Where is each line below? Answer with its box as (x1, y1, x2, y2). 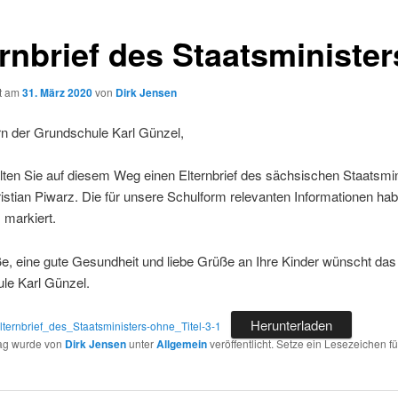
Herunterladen (251, 315, 333, 335)
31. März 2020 (21, 84, 92, 100)
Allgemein (155, 336, 207, 353)
